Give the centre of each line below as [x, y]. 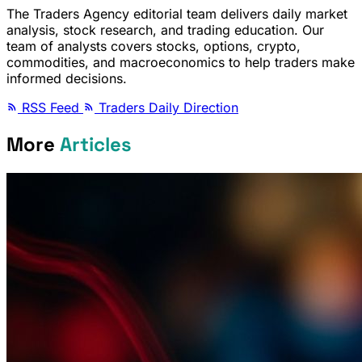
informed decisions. [67, 79]
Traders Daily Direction [166, 108]
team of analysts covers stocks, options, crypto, [154, 46]
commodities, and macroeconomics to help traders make [181, 63]
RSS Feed [51, 108]
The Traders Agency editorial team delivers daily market [177, 14]
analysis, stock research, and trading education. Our [165, 30]
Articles [96, 145]
